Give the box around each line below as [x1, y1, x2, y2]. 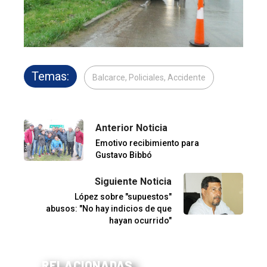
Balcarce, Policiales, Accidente [92, 73, 206, 83]
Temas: [32, 69, 69, 84]
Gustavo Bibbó [95, 150, 152, 160]
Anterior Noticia [95, 122, 167, 134]
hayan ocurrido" [109, 216, 172, 226]
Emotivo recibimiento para [95, 138, 199, 148]
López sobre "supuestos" [74, 192, 172, 202]
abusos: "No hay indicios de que [46, 204, 172, 214]
